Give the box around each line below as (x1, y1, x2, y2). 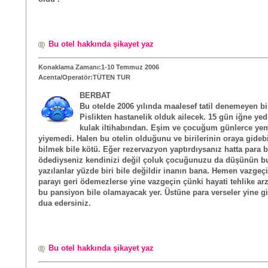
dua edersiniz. (38, 199, 91, 208)
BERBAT (80, 92, 111, 100)
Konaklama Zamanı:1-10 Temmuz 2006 (38, 63, 159, 71)
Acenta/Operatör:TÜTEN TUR (38, 74, 130, 81)
